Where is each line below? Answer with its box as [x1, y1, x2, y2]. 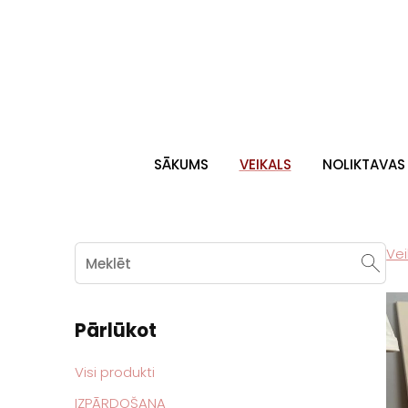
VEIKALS [239, 154, 291, 174]
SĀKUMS [153, 154, 209, 174]
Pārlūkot [75, 317, 157, 343]
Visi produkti [75, 362, 155, 382]
